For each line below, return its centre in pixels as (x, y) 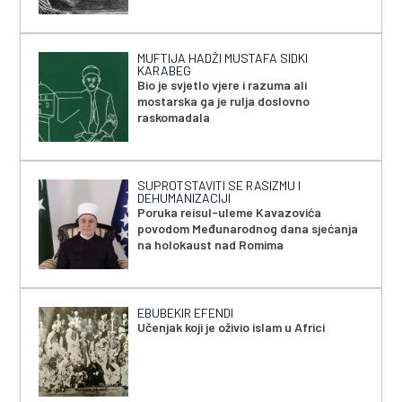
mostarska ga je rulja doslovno (224, 100)
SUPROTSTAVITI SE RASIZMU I (219, 185)
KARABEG (165, 70)
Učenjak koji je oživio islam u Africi (232, 327)
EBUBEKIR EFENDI (186, 312)
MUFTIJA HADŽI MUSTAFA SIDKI (223, 57)
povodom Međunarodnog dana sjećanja (248, 228)
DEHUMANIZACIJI (184, 197)
